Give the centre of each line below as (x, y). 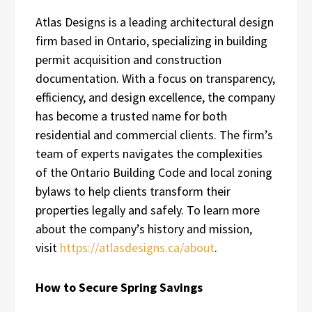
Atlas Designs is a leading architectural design (155, 22)
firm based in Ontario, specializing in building (151, 41)
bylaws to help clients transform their (133, 192)
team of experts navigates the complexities (149, 154)
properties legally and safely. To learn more (148, 210)
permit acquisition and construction (128, 60)
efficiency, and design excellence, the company (155, 97)
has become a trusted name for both (131, 116)
